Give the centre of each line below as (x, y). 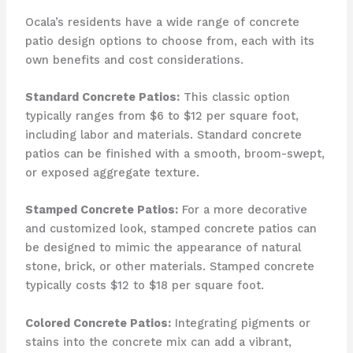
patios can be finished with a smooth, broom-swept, (175, 153)
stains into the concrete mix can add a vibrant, (158, 342)
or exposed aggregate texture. (112, 172)
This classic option (234, 97)
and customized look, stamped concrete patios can (171, 229)
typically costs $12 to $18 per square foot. (144, 286)
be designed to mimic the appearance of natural (163, 248)
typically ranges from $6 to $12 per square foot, (162, 115)
